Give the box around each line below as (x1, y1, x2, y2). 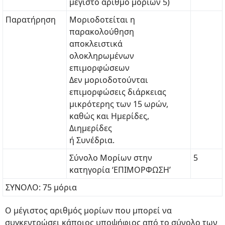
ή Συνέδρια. (69, 135, 115, 146)
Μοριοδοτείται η (69, 14, 135, 25)
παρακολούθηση (69, 26, 134, 37)
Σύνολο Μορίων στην (69, 152, 152, 163)
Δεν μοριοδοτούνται (69, 74, 148, 85)
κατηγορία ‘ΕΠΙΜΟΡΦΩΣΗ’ (69, 164, 171, 175)
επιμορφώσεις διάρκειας (69, 86, 166, 97)
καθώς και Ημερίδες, (69, 110, 149, 122)
